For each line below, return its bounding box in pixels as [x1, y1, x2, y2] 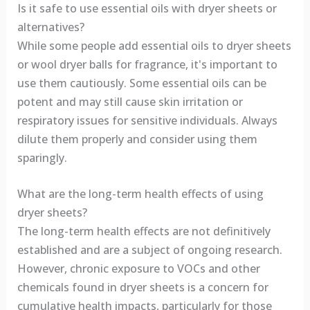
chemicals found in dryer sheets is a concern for [17, 280, 268, 295]
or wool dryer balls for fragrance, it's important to [17, 56, 277, 72]
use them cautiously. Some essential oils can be [17, 75, 266, 91]
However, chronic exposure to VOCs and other [17, 261, 260, 277]
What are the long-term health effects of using [17, 186, 264, 202]
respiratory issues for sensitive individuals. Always [17, 112, 277, 128]
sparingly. [17, 149, 67, 165]
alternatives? [17, 19, 84, 35]
